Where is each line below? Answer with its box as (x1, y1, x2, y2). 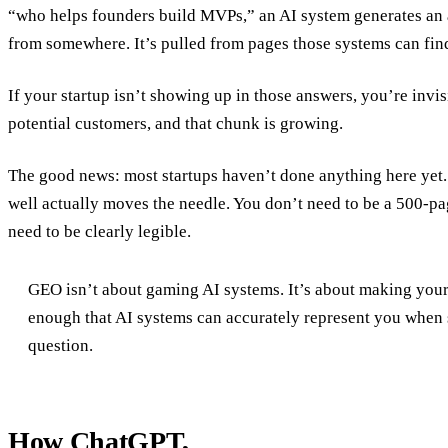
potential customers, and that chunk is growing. (8, 113, 343, 133)
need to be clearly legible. (8, 221, 191, 241)
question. (28, 336, 94, 356)
